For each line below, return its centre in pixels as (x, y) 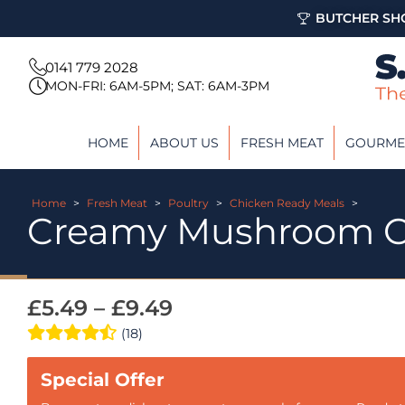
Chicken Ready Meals (287, 202)
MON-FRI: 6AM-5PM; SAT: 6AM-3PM (158, 85)
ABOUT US (184, 142)
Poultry (188, 202)
